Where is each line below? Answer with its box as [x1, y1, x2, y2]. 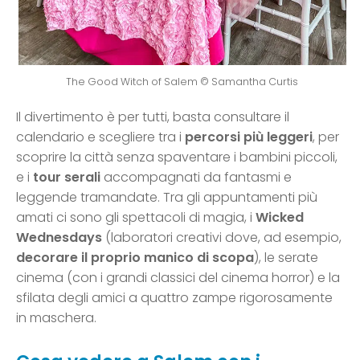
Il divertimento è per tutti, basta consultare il [16, 108, 289, 127]
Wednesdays [16, 228, 102, 247]
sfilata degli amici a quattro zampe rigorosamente [16, 288, 333, 308]
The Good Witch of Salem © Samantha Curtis [66, 75, 298, 89]
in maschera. [16, 309, 96, 328]
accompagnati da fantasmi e [100, 168, 292, 187]
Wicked [256, 208, 304, 227]
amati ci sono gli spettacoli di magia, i [16, 208, 256, 227]
